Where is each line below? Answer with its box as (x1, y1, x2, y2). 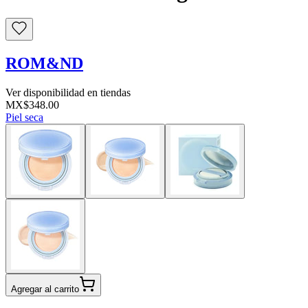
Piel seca (5, 111, 43, 124)
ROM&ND (5, 54, 83, 73)
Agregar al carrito (11, 284, 79, 295)
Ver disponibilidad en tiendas (5, 87, 131, 99)
